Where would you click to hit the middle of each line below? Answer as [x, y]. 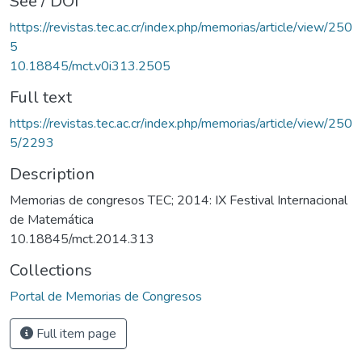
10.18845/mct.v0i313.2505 [90, 66]
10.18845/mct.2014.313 [82, 239]
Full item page [75, 333]
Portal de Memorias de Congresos [106, 296]
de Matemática [52, 219]
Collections [51, 270]
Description [52, 174]
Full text [41, 97]
